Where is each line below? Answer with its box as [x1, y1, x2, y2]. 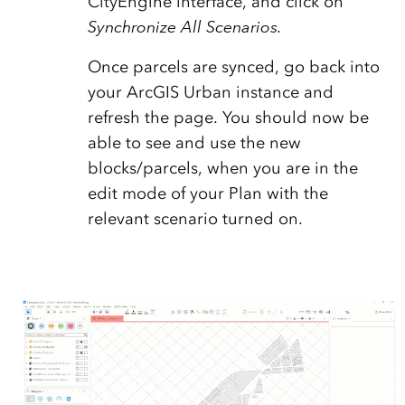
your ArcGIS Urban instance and [87, 82, 334, 103]
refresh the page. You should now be [87, 108, 369, 128]
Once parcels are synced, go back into [87, 57, 380, 78]
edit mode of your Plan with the [87, 184, 328, 204]
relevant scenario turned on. [87, 209, 303, 230]
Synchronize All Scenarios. [87, 17, 287, 38]
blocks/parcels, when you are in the [87, 158, 358, 179]
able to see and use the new [87, 133, 301, 154]
